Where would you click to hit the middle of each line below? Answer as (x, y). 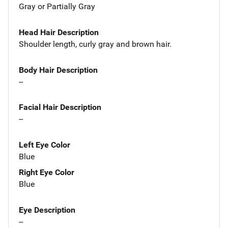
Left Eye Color (45, 145)
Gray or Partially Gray (57, 6)
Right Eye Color (47, 173)
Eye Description (47, 210)
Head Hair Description (59, 32)
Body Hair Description (58, 70)
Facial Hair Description (60, 107)
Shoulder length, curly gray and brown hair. (95, 44)
